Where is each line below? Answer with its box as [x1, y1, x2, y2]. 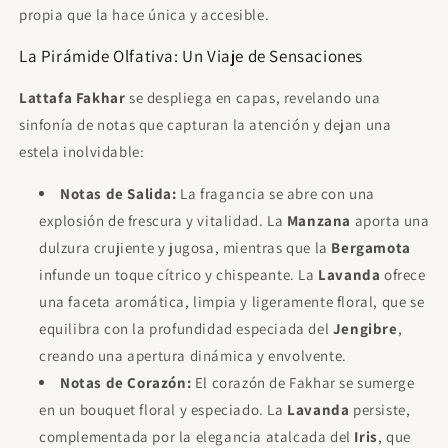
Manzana [286, 211, 352, 230]
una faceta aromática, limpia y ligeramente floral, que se [39, 292, 425, 311]
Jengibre [332, 319, 398, 338]
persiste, [349, 400, 411, 419]
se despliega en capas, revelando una [125, 88, 381, 107]
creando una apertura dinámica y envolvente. [39, 346, 347, 365]
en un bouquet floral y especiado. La [39, 400, 288, 419]
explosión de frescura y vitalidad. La [39, 211, 287, 230]
